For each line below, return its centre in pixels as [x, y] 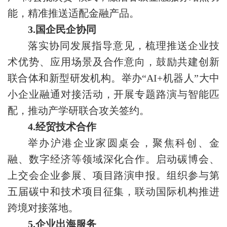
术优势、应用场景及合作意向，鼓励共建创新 [113, 62]
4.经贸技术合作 [62, 127]
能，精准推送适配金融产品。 [73, 13]
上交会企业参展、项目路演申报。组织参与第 [113, 176]
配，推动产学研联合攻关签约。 [79, 111]
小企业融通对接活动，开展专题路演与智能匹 [113, 94]
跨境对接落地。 [43, 208]
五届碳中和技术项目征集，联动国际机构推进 [113, 192]
